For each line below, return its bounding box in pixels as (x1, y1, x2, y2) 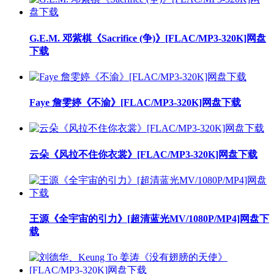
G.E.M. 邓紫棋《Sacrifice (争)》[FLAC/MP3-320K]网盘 (29, 32, 266, 43)
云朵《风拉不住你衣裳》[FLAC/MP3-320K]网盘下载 (29, 149, 257, 160)
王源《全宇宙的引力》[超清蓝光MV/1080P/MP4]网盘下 (29, 213, 269, 224)
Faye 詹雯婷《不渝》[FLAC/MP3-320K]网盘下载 (29, 97, 241, 108)
